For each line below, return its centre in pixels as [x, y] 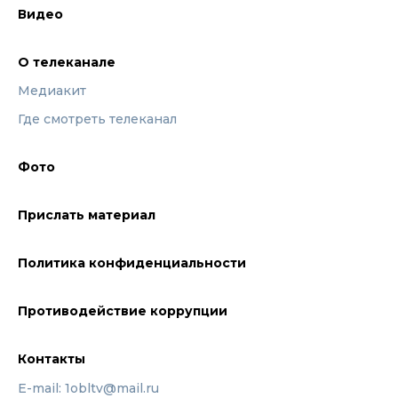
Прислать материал [87, 215]
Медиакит [52, 91]
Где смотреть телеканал [97, 119]
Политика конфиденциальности [132, 263]
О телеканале [67, 62]
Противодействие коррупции [123, 311]
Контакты [52, 359]
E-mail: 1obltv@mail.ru [88, 388]
